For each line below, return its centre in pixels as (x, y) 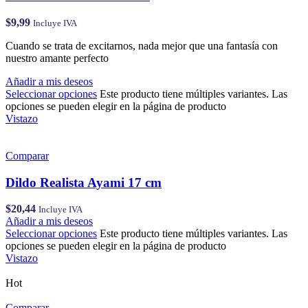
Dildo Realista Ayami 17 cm (84, 182)
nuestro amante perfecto (57, 58)
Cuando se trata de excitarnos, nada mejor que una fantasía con (142, 45)
